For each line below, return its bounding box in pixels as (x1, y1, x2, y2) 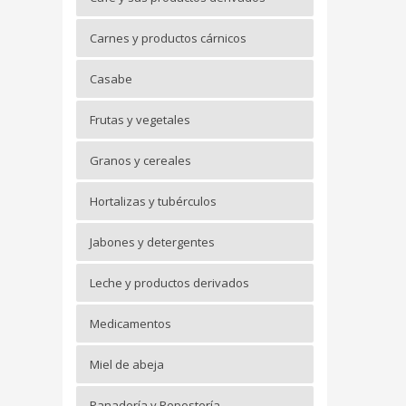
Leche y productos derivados (89, 275, 249, 292)
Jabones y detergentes (89, 234, 215, 251)
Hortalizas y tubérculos (89, 193, 217, 210)
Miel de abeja (89, 356, 164, 373)
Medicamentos (89, 315, 171, 333)
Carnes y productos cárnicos (89, 30, 246, 47)
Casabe (89, 71, 132, 88)
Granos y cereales (89, 152, 191, 169)
